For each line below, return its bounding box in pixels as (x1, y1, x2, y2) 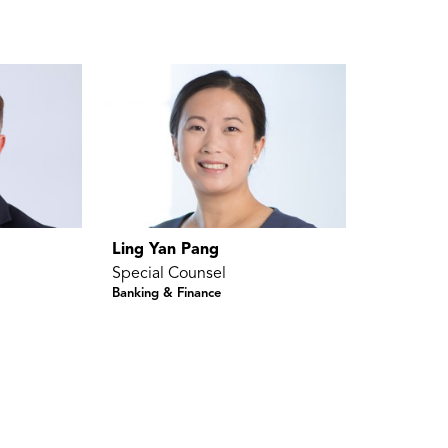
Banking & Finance (111, 286, 221, 300)
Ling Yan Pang (111, 241, 219, 258)
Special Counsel (111, 265, 226, 282)
